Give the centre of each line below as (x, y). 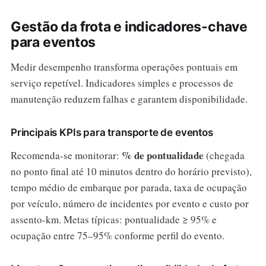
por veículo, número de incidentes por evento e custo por (129, 203)
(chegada (224, 155)
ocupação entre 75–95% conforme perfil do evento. (117, 235)
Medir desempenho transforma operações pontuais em (124, 66)
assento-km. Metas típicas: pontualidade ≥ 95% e (113, 219)
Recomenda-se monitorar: (66, 155)
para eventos (53, 42)
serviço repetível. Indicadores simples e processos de (122, 83)
